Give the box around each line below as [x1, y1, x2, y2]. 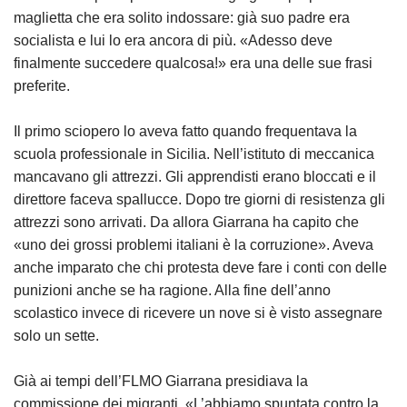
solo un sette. [14, 328, 99, 343]
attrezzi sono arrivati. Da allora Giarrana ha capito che [14, 214, 359, 230]
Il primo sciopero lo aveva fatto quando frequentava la [14, 124, 357, 139]
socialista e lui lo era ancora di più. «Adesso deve [14, 33, 333, 48]
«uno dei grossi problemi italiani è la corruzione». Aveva [14, 237, 373, 253]
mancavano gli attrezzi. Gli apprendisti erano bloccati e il [14, 169, 376, 184]
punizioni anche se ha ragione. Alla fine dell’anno [14, 283, 331, 298]
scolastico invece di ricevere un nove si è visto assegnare [14, 305, 382, 321]
